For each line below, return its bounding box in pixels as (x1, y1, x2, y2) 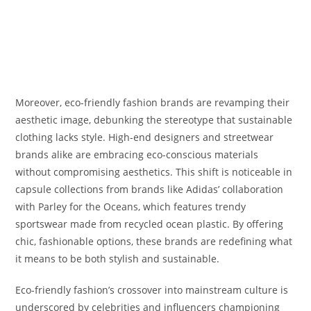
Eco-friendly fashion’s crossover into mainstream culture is (15, 283, 289, 296)
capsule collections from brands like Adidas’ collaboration (15, 182, 284, 196)
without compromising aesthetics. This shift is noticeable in (15, 165, 293, 178)
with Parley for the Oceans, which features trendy (15, 199, 246, 213)
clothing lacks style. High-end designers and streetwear (15, 130, 274, 144)
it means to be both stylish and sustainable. (15, 251, 220, 265)
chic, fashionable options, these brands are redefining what (15, 234, 293, 248)
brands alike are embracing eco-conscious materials (15, 147, 259, 161)
